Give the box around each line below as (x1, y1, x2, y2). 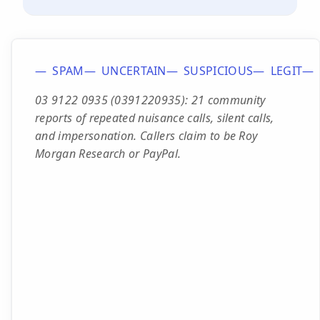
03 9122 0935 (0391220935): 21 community (35, 92, 266, 108)
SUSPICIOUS (184, 63, 254, 79)
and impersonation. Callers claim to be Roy (35, 128, 258, 144)
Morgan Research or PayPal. (35, 146, 181, 161)
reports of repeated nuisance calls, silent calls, (35, 110, 274, 126)
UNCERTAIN (101, 63, 166, 79)
